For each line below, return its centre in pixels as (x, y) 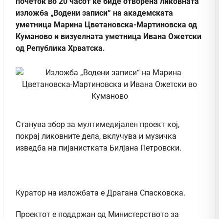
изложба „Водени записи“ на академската (94, 13)
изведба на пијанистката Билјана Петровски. (99, 148)
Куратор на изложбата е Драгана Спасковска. (100, 193)
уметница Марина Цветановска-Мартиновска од (106, 24)
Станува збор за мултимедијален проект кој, (98, 124)
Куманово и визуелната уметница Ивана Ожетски (109, 36)
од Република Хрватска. (60, 48)
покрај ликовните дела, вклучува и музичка (96, 136)
